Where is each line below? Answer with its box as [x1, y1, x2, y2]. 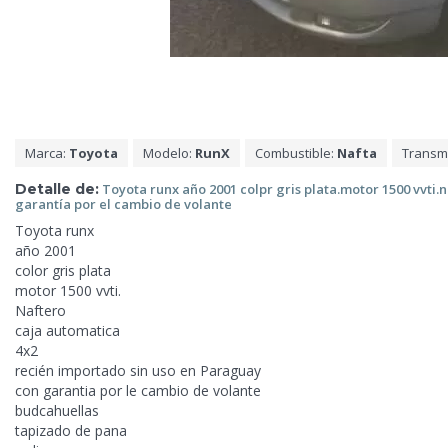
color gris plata [15, 261, 111, 281]
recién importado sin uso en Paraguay [15, 361, 261, 381]
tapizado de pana [15, 421, 127, 441]
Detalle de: [15, 179, 99, 198]
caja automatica [15, 321, 120, 341]
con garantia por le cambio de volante [15, 381, 261, 401]
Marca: [25, 143, 69, 162]
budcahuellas [15, 401, 99, 421]
